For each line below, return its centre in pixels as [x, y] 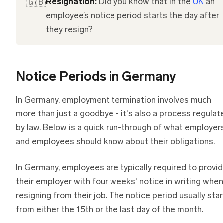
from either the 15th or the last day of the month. [110, 210]
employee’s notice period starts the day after [132, 16]
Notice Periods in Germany [96, 77]
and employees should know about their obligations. [115, 142]
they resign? [69, 30]
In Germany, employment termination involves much [113, 100]
